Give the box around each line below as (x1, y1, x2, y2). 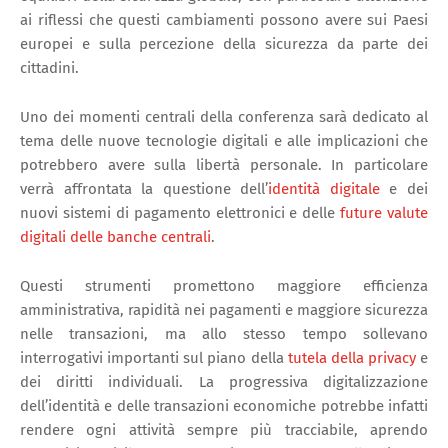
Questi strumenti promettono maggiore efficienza (20, 276, 428, 295)
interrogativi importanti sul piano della (20, 348, 288, 367)
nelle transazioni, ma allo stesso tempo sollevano (20, 324, 428, 343)
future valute (340, 203, 428, 222)
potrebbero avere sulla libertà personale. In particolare (20, 155, 428, 174)
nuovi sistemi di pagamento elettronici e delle (20, 203, 341, 222)
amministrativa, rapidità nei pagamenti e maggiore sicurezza (20, 300, 428, 319)
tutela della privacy (287, 348, 416, 367)
